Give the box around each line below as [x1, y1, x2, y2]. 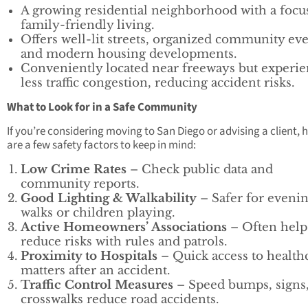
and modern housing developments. [21, 46, 236, 61]
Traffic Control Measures [21, 277, 173, 292]
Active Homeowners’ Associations [21, 219, 227, 234]
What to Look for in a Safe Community [7, 98, 197, 115]
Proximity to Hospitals [21, 248, 157, 263]
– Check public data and [126, 162, 273, 177]
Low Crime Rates [21, 162, 126, 177]
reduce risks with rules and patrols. [21, 234, 227, 249]
